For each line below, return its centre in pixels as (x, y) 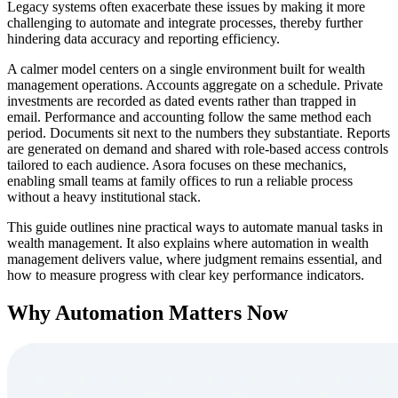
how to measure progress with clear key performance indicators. (186, 275)
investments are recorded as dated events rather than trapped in (182, 101)
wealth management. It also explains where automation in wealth (188, 243)
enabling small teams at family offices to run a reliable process (180, 181)
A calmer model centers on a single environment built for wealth (186, 69)
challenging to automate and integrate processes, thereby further (185, 23)
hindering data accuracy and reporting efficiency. (143, 39)
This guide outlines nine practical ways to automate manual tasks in (195, 227)
